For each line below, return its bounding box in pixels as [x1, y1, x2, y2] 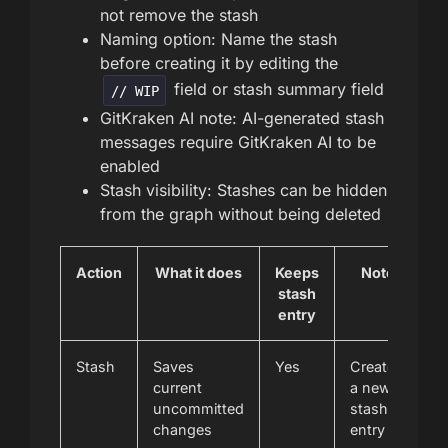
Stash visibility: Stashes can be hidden [100, 179, 387, 200]
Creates [350, 357, 403, 375]
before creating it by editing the [100, 53, 338, 74]
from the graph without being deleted [100, 203, 381, 224]
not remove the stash [100, 5, 258, 26]
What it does [155, 263, 242, 281]
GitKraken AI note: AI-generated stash [100, 107, 384, 128]
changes [153, 420, 212, 438]
